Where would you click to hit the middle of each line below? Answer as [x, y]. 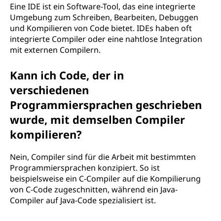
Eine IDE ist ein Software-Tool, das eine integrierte [103, 6]
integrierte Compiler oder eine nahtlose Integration [106, 39]
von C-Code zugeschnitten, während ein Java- [94, 189]
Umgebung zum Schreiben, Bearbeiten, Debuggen [104, 17]
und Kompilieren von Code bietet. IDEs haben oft [101, 28]
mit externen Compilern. [55, 50]
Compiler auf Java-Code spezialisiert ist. [83, 200]
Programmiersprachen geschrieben [106, 105]
